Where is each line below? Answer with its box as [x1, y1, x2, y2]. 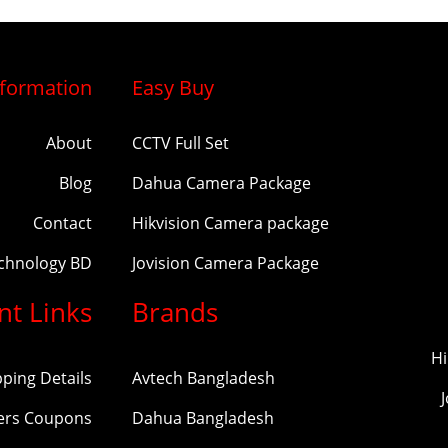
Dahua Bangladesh [132, 407, 274, 430]
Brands [132, 294, 218, 331]
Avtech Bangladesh [132, 367, 275, 390]
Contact [33, 212, 92, 235]
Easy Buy [132, 74, 214, 102]
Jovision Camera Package [132, 252, 319, 275]
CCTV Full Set [132, 132, 229, 155]
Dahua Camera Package [132, 172, 311, 195]
